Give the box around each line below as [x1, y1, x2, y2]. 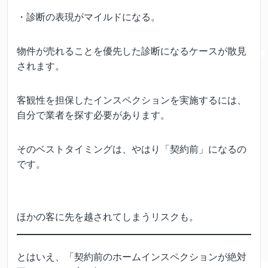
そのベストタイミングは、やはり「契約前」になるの [17, 144, 246, 155]
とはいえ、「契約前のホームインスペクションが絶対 [17, 252, 246, 263]
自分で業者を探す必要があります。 [17, 110, 170, 121]
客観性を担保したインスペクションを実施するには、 [17, 95, 246, 106]
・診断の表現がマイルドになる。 [17, 12, 160, 23]
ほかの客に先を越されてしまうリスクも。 [17, 212, 199, 223]
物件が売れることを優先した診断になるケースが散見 [17, 46, 246, 57]
